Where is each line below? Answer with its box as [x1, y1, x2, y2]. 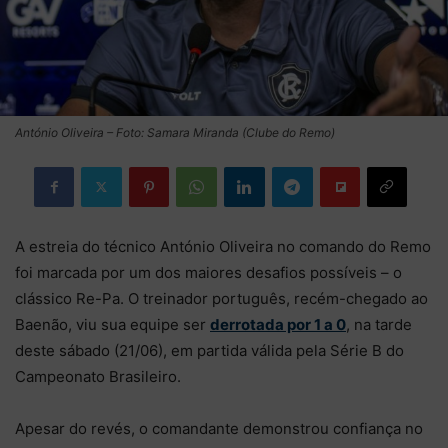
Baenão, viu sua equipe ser [15, 314, 210, 334]
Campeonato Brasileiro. [15, 366, 181, 386]
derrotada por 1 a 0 [210, 314, 346, 334]
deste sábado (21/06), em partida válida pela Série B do [15, 340, 404, 360]
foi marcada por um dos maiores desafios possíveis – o [15, 262, 402, 282]
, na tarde [346, 314, 412, 334]
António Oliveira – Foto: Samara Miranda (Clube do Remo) [15, 124, 335, 140]
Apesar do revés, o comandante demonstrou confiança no [15, 418, 423, 438]
